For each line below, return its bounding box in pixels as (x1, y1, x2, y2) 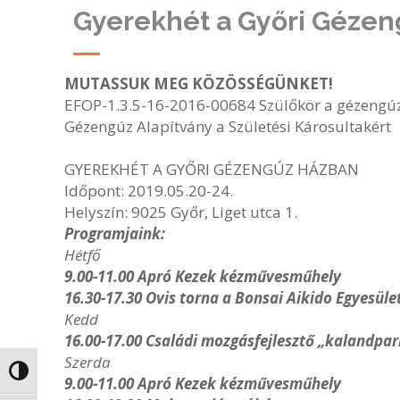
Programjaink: (64, 223, 165, 244)
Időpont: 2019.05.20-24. (64, 180, 233, 201)
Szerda (64, 352, 111, 372)
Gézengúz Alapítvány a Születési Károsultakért (64, 116, 391, 137)
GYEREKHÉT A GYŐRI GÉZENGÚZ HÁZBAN (64, 159, 359, 179)
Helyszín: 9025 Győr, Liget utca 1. (64, 202, 297, 222)
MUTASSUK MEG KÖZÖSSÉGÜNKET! (64, 73, 333, 94)
